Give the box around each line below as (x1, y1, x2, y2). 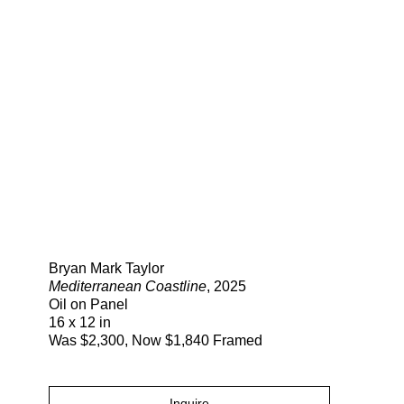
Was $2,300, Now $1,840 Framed (49, 333, 262, 349)
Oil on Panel (49, 297, 128, 313)
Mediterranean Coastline (49, 279, 207, 295)
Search (267, 216, 308, 231)
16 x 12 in (49, 315, 111, 331)
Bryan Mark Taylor (49, 261, 164, 277)
